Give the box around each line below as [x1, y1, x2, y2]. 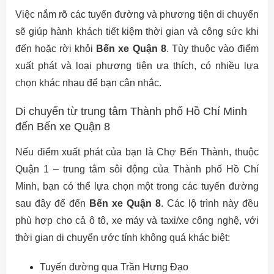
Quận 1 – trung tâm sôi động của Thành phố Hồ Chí [15, 164, 259, 174]
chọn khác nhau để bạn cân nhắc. [15, 78, 161, 88]
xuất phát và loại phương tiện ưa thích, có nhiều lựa [15, 61, 259, 71]
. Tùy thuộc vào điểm [166, 43, 259, 54]
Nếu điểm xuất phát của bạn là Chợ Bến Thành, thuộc [15, 147, 259, 157]
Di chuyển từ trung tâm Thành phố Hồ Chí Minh [15, 105, 247, 117]
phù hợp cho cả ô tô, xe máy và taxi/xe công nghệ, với [15, 215, 259, 226]
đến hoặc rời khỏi [15, 43, 97, 54]
